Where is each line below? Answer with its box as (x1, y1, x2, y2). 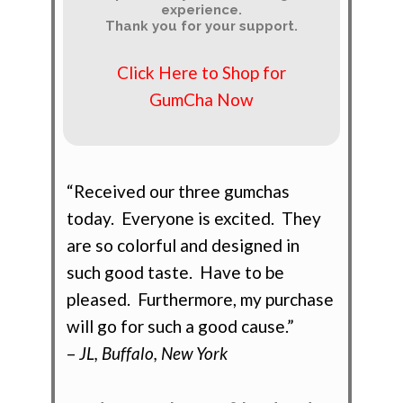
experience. (161, 2, 242, 19)
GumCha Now (149, 89, 254, 111)
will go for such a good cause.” (67, 315, 295, 336)
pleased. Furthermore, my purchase (67, 288, 335, 309)
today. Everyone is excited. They (67, 207, 322, 228)
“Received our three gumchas (67, 180, 291, 201)
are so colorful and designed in (67, 234, 300, 255)
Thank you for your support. (105, 18, 298, 35)
